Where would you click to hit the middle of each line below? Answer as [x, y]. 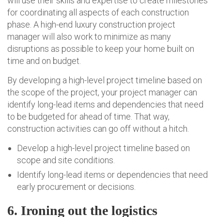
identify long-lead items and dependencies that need [105, 105]
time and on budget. [44, 61]
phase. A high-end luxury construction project [91, 25]
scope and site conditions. [66, 160]
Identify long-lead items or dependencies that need [112, 175]
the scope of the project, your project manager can [102, 93]
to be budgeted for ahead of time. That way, [88, 117]
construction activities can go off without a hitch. [98, 129]
